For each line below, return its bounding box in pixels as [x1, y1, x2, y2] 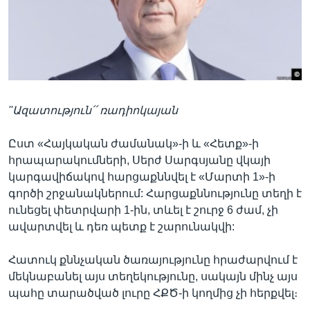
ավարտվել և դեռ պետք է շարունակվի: [8, 220, 235, 232]
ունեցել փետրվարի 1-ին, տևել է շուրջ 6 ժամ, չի [8, 203, 278, 216]
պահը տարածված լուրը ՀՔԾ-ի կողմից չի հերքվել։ [8, 286, 298, 299]
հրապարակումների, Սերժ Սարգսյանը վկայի [8, 154, 271, 166]
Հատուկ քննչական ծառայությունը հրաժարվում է [8, 253, 298, 266]
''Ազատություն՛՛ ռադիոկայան [8, 104, 178, 116]
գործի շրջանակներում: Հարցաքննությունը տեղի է [8, 187, 302, 199]
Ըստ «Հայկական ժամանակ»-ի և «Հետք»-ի [8, 137, 259, 149]
